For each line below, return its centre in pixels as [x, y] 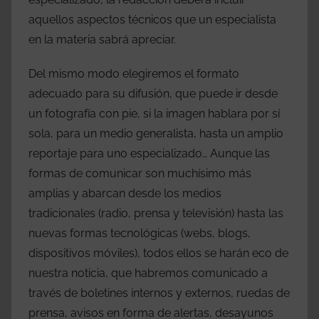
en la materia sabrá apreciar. [102, 40]
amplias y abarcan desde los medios [125, 194]
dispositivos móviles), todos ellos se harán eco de [158, 253]
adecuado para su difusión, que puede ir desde [153, 94]
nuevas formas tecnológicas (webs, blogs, [140, 234]
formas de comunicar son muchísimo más [140, 174]
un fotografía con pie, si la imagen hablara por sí [154, 114]
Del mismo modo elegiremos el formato [134, 74]
